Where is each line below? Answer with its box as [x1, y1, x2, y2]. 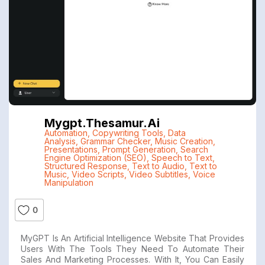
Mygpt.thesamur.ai [44, 115, 160, 130]
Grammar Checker [80, 135, 150, 146]
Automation [44, 127, 88, 138]
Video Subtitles [128, 169, 188, 179]
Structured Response [44, 160, 127, 171]
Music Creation [154, 135, 213, 146]
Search [180, 144, 208, 154]
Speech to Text [151, 152, 212, 163]
